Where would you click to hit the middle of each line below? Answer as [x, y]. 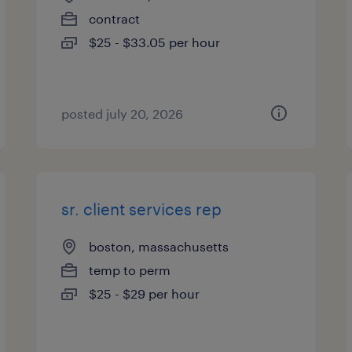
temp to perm [130, 270]
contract [115, 18]
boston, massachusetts [159, 246]
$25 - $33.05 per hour [155, 42]
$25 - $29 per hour [145, 293]
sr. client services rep [142, 209]
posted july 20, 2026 [123, 114]
